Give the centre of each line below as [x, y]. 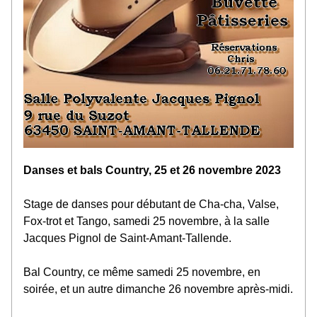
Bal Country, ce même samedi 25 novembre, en [142, 272]
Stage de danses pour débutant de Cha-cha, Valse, [151, 204]
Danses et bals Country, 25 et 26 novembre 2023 [152, 170]
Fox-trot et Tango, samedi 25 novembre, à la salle [146, 221]
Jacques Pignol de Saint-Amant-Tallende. [129, 238]
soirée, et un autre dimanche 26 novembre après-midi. [158, 289]
